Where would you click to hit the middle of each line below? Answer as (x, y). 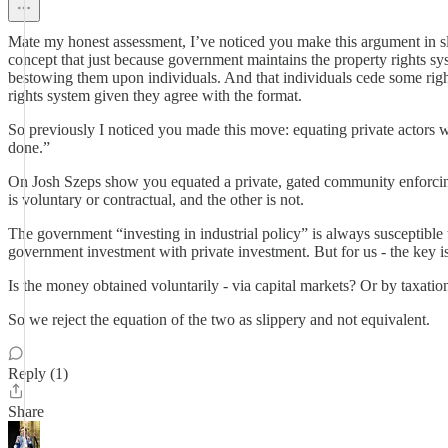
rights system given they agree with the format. (155, 95)
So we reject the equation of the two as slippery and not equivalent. (219, 319)
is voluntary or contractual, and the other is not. (156, 199)
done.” (29, 147)
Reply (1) (38, 373)
